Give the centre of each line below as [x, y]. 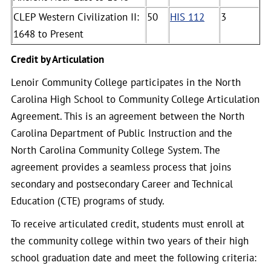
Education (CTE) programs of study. [88, 201]
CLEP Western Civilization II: [76, 17]
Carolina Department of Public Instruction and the [122, 133]
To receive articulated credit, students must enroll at [128, 224]
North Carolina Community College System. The [116, 150]
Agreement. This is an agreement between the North [128, 116]
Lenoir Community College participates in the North [126, 82]
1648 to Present [48, 34]
